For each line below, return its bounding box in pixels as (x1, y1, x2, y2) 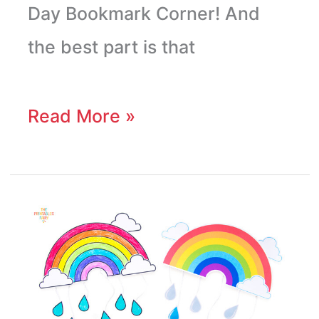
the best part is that (27, 36, 195, 58)
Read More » (27, 105, 135, 127)
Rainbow (26, 206, 100, 229)
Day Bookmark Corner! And (27, 3, 260, 25)
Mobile (26, 240, 84, 262)
